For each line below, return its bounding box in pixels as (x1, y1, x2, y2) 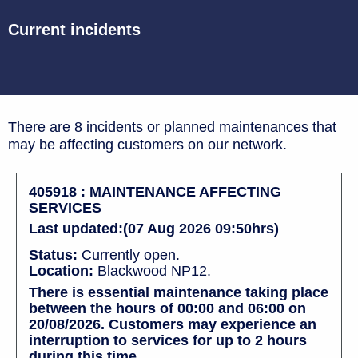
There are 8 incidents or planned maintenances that (8, 118, 336, 135)
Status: (29, 246, 78, 263)
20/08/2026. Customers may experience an (29, 316, 316, 332)
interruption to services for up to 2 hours (29, 332, 307, 348)
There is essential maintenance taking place (29, 284, 328, 300)
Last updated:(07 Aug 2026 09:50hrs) (29, 220, 279, 237)
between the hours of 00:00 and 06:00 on (29, 300, 306, 316)
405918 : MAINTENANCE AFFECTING (29, 183, 281, 200)
